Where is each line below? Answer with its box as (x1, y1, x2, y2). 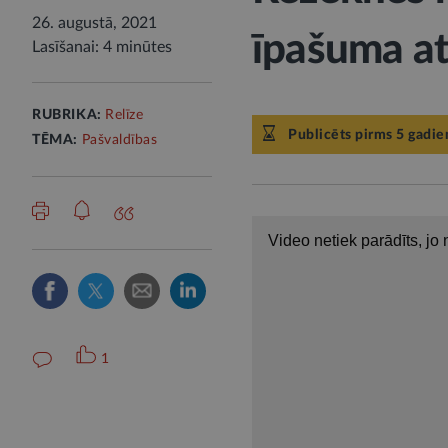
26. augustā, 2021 (32, 15, 157, 31)
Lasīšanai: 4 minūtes (32, 39, 172, 55)
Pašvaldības (81, 133, 158, 147)
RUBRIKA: (32, 108, 106, 122)
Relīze (105, 108, 144, 122)
